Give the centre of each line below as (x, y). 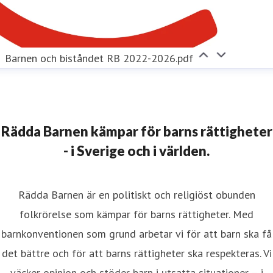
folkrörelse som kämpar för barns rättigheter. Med (136, 214)
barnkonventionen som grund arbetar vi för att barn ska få (136, 233)
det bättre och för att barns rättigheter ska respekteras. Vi (136, 253)
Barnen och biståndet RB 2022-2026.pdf (99, 58)
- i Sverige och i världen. (136, 151)
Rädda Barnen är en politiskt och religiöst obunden (136, 194)
